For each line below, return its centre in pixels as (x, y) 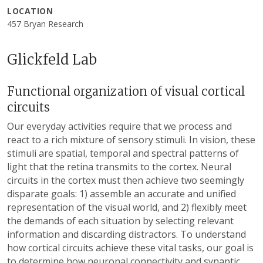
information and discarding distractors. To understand (127, 235)
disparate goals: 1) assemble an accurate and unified (122, 194)
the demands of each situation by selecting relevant (120, 221)
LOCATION (30, 11)
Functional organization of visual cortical (126, 92)
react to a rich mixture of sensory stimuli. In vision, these (131, 140)
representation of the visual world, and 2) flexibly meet (127, 208)
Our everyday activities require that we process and (119, 127)
